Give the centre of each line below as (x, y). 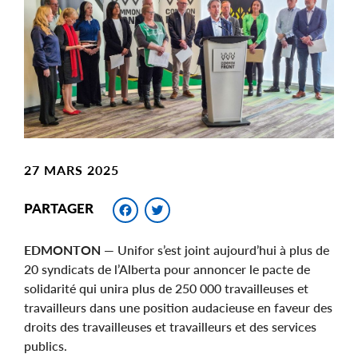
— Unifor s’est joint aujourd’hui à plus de (215, 249)
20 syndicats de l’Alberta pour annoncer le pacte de (167, 268)
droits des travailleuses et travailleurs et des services (170, 326)
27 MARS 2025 (72, 169)
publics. (46, 345)
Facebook (192, 207)
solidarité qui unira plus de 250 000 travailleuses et (166, 288)
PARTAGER (59, 209)
